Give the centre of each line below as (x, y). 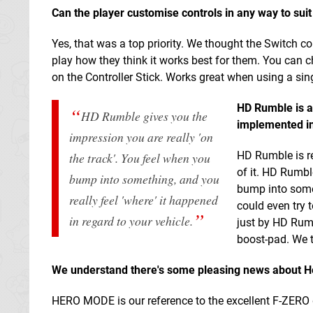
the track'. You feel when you (140, 158)
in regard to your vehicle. (131, 221)
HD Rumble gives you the (144, 116)
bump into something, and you (144, 179)
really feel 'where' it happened (144, 200)
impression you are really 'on (141, 137)
